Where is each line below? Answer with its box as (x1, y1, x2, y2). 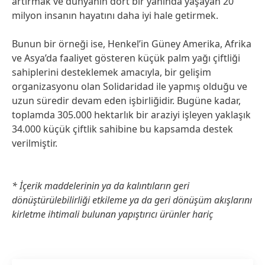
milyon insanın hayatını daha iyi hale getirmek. (12, 9, 218, 22)
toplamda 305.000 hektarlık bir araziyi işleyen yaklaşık (12, 108, 251, 121)
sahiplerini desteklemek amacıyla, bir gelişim (12, 66, 211, 79)
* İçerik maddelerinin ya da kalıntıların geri (12, 179, 189, 192)
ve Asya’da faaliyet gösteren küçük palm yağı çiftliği (12, 51, 240, 64)
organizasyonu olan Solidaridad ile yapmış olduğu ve (12, 80, 247, 93)
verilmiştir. (12, 137, 57, 150)
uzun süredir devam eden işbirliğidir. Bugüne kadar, (12, 94, 241, 107)
